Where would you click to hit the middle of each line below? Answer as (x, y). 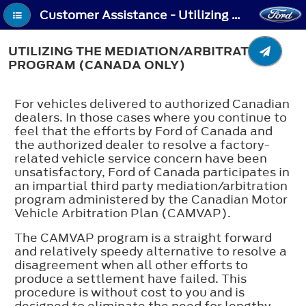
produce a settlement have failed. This (130, 278)
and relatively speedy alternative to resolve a (151, 251)
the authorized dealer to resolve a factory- (142, 144)
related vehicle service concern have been (141, 158)
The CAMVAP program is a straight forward (143, 237)
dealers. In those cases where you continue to (151, 117)
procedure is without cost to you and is (129, 292)
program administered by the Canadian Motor (151, 199)
